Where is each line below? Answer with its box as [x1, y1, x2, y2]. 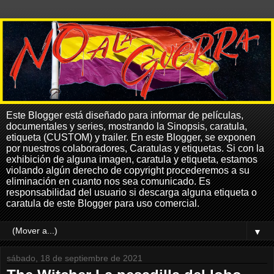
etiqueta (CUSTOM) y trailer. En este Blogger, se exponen [6, 131, 256, 143]
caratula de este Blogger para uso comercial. [6, 198, 199, 209]
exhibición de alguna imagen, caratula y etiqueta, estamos [6, 154, 257, 165]
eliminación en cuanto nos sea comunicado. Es [6, 176, 210, 187]
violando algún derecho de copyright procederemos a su [6, 165, 250, 176]
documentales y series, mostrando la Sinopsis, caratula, [6, 120, 247, 131]
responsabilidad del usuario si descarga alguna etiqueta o [6, 187, 257, 198]
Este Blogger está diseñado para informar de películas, [6, 109, 243, 120]
